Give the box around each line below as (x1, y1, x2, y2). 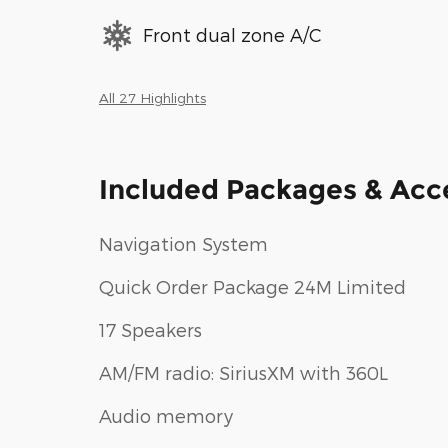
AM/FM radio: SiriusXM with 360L (99, 361, 388, 383)
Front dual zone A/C (143, 24, 322, 46)
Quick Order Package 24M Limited (99, 275, 406, 297)
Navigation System (99, 232, 268, 254)
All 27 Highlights (99, 88, 206, 106)
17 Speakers (99, 318, 202, 340)
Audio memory (99, 404, 233, 426)
